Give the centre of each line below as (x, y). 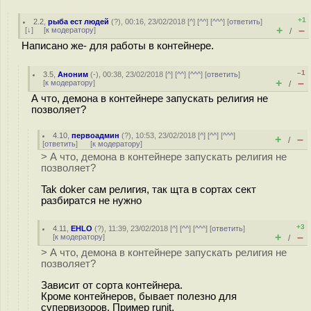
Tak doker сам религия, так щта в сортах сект (149, 189)
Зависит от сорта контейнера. (112, 285)
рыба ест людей (79, 22)
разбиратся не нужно (91, 200)
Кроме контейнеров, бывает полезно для (139, 296)
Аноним (73, 74)
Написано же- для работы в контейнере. (118, 46)
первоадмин (96, 135)
